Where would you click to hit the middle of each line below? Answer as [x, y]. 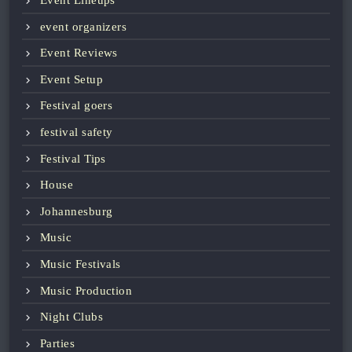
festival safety [77, 132]
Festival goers [77, 106]
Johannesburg [77, 211]
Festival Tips [73, 158]
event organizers [84, 26]
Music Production [86, 290]
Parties [58, 343]
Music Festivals [81, 264]
